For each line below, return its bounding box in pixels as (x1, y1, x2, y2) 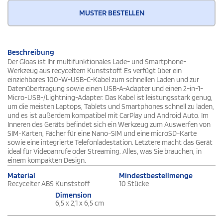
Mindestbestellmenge (119, 171, 193, 181)
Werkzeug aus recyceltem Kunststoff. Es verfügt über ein (7, 66, 182, 76)
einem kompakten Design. (7, 156, 86, 165)
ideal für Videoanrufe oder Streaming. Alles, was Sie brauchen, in (7, 147, 202, 156)
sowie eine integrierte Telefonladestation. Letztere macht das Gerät (7, 138, 213, 147)
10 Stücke (119, 179, 149, 189)
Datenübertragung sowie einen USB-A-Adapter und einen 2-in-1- (7, 84, 203, 94)
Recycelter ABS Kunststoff (7, 179, 90, 189)
